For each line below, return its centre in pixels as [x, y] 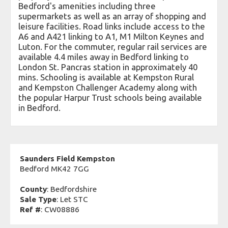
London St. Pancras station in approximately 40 [108, 67]
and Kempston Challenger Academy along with [108, 88]
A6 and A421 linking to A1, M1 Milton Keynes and [111, 37]
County [33, 189]
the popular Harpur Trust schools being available [110, 98]
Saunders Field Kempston [67, 159]
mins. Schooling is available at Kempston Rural [106, 77]
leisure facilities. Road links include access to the [112, 26]
